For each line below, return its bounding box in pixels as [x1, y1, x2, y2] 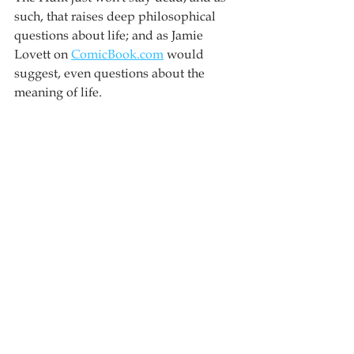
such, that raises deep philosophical [14, 9, 219, 24]
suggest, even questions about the [14, 66, 208, 81]
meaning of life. [14, 85, 102, 100]
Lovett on [14, 47, 71, 62]
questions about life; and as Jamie [14, 28, 206, 43]
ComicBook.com [71, 47, 164, 62]
